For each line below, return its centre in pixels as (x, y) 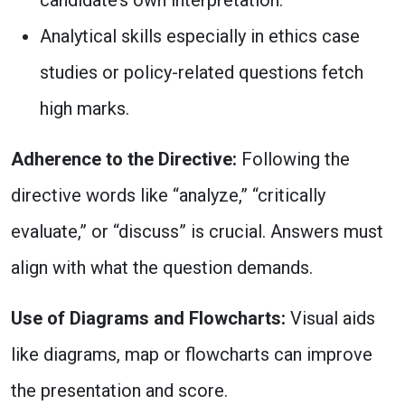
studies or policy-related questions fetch (202, 72)
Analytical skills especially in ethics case (200, 36)
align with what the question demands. (162, 268)
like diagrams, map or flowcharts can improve (192, 354)
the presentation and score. (119, 391)
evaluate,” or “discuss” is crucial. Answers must (197, 231)
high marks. (85, 108)
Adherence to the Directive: (124, 159)
